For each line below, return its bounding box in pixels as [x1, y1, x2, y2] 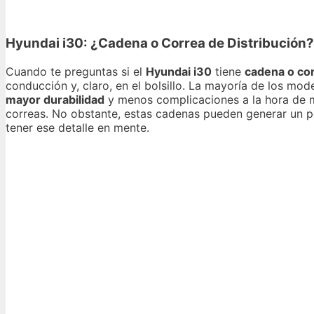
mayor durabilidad [6, 92, 104, 107]
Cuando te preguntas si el [6, 64, 146, 78]
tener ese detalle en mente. [6, 120, 149, 135]
